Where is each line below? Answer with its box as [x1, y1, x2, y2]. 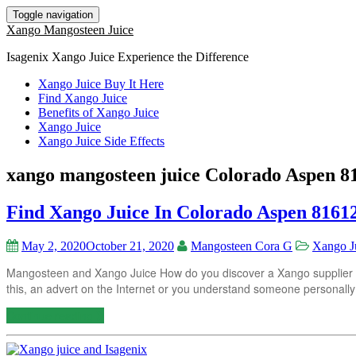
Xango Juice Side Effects [38, 134, 164, 148]
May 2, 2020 [21, 238, 86, 253]
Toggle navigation [13, 9, 93, 21]
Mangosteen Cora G [191, 238, 292, 253]
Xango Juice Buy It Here [38, 77, 164, 91]
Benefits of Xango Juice [38, 106, 159, 119]
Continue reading [6, 307, 96, 323]
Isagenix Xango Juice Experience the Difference [6, 50, 249, 64]
